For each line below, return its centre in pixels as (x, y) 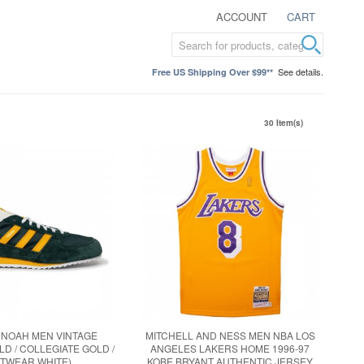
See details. (301, 71)
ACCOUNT (242, 17)
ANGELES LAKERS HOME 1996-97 (230, 349)
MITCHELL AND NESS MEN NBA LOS (230, 336)
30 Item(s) (284, 123)
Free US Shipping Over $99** (212, 72)
